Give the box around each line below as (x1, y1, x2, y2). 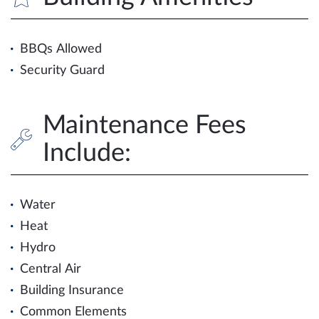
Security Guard (20, 63, 105, 77)
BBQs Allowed (20, 42, 102, 56)
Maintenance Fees (43, 112, 246, 138)
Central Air (20, 262, 81, 276)
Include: (43, 140, 131, 166)
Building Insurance (20, 283, 124, 297)
